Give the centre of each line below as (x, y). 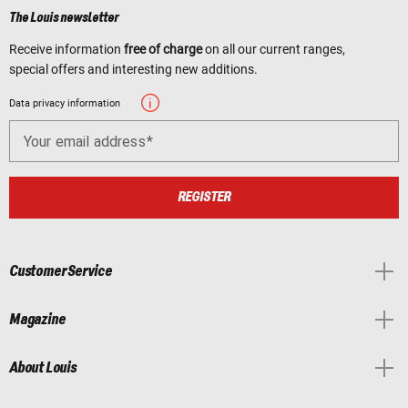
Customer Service (61, 271)
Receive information (66, 49)
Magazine (37, 319)
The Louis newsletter (64, 18)
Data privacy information (65, 103)
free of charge (163, 49)
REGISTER (204, 197)
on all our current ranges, (274, 49)
